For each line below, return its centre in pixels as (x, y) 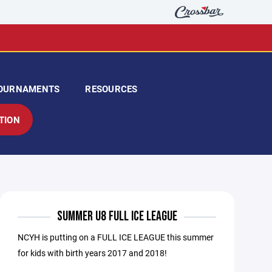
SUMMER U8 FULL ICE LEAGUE (117, 216)
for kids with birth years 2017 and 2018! (94, 253)
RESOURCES (111, 89)
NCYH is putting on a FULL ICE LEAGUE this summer (116, 237)
